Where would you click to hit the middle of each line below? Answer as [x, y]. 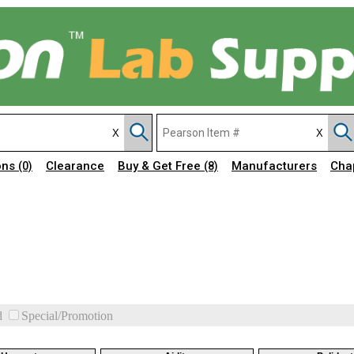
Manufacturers [274, 166]
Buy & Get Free [161, 166]
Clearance [75, 166]
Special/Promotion [67, 316]
